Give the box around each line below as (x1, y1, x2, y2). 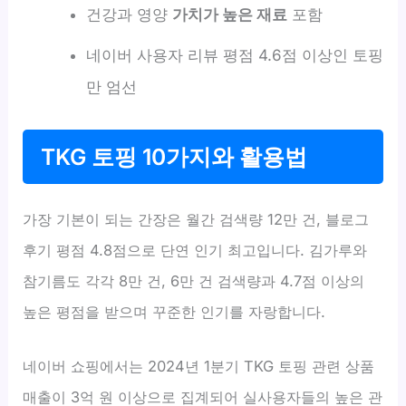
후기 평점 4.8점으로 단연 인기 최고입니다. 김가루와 (23, 241, 368, 260)
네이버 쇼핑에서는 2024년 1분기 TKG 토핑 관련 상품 (23, 357, 375, 376)
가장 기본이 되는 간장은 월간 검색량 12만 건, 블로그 (23, 210, 370, 229)
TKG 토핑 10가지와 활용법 (41, 143, 308, 171)
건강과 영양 (85, 5, 172, 24)
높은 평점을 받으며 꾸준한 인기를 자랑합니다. (23, 303, 326, 322)
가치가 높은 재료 (171, 5, 287, 24)
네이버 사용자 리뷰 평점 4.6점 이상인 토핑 (85, 46, 383, 65)
